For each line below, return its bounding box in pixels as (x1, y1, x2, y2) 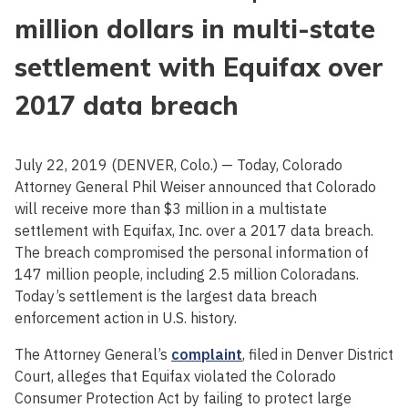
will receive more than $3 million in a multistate (15, 199, 327, 219)
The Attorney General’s (15, 345, 171, 364)
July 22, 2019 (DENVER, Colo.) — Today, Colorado (15, 156, 342, 175)
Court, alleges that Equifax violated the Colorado (15, 367, 336, 386)
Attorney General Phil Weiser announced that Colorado (15, 178, 376, 197)
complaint (171, 345, 242, 364)
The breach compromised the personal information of (15, 243, 369, 262)
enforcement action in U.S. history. (15, 309, 237, 328)
